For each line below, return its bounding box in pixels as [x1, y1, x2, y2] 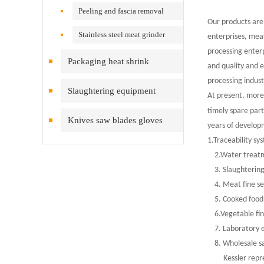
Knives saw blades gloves [68, 115, 163, 125]
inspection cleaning [61, 139, 132, 148]
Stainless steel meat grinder [78, 30, 166, 39]
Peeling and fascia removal [78, 6, 164, 15]
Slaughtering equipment [68, 86, 156, 95]
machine [72, 24, 100, 33]
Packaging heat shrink [68, 57, 149, 66]
